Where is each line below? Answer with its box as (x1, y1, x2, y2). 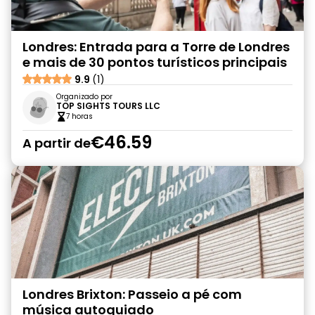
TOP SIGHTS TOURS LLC (56, 100, 160, 112)
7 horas (66, 111, 93, 122)
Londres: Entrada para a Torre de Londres (22, 38, 290, 56)
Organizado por (56, 91, 112, 102)
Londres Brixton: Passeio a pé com (22, 285, 242, 303)
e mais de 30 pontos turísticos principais (22, 53, 287, 71)
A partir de (22, 134, 91, 152)
